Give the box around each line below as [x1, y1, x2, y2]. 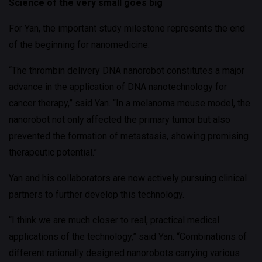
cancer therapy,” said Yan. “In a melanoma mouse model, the [9, 98, 250, 109]
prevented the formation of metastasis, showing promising [9, 130, 249, 142]
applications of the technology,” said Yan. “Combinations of [9, 231, 247, 242]
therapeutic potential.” [9, 147, 97, 158]
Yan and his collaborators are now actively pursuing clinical [9, 173, 247, 184]
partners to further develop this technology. [9, 189, 184, 200]
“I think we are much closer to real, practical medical [9, 215, 219, 226]
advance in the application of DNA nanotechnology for [9, 81, 227, 92]
